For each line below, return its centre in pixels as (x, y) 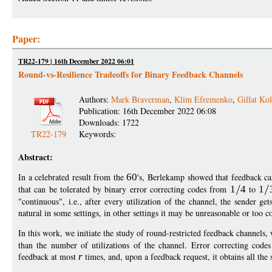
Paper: (26, 39)
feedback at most (48, 257)
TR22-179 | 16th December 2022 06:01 (76, 61)
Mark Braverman (140, 100)
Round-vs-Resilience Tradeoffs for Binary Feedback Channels (131, 75)
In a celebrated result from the (73, 177)
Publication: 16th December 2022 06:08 (148, 111)
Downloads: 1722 (109, 123)
